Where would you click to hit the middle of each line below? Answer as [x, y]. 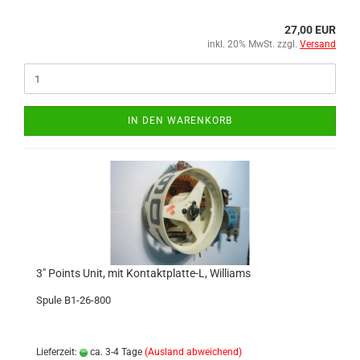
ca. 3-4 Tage [115, 352]
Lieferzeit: [58, 352]
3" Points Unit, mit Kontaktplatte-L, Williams [143, 273]
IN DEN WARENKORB [180, 121]
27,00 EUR [310, 30]
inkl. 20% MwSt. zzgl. [254, 44]
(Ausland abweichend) [193, 352]
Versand [318, 44]
